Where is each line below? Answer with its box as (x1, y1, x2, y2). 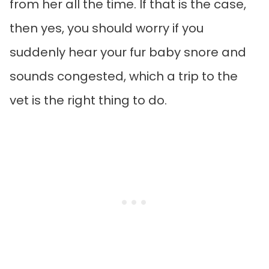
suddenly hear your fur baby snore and (10, 44, 246, 61)
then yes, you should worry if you (10, 20, 204, 37)
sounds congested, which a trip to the (10, 68, 238, 85)
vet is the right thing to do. (10, 92, 170, 109)
